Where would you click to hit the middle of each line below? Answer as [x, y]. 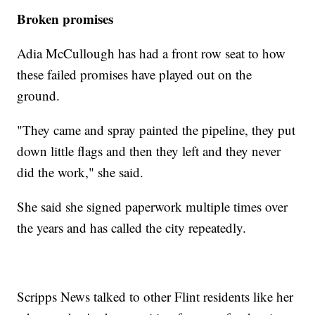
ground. [41, 95]
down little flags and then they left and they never [149, 150]
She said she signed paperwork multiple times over [153, 206]
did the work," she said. [83, 172]
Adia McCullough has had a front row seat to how [152, 53]
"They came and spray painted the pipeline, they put [156, 129]
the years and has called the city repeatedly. [134, 227]
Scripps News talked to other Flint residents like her [155, 296]
